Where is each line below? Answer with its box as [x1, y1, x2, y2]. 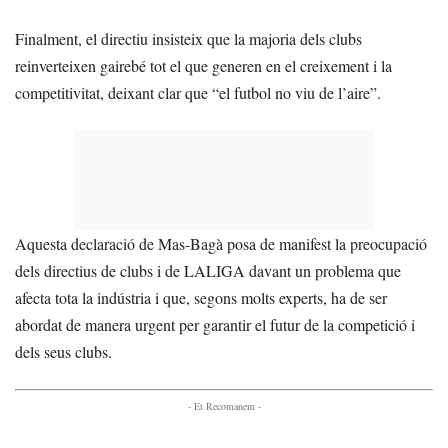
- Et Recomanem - [187, 398, 261, 413]
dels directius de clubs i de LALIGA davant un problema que [15, 259, 401, 281]
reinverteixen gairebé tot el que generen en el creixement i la [15, 54, 392, 76]
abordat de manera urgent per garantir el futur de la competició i [15, 313, 415, 335]
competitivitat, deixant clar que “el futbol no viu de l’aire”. [15, 81, 381, 103]
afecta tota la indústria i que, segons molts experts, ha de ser [15, 286, 387, 308]
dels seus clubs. [15, 340, 112, 362]
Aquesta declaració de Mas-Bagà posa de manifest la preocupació [15, 232, 427, 254]
